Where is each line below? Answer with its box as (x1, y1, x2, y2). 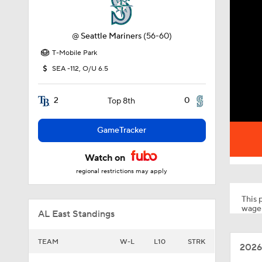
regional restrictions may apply (76, 167, 168, 175)
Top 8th (107, 96, 135, 106)
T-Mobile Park (52, 49, 97, 57)
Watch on (85, 152, 128, 164)
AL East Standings (38, 208, 115, 220)
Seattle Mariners (80, 31, 142, 42)
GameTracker (97, 125, 147, 136)
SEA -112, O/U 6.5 (52, 64, 108, 73)
